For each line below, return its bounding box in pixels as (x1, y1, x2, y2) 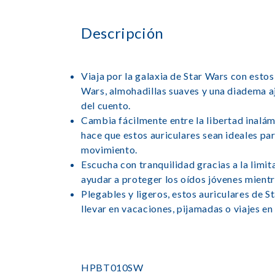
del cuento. (81, 99, 131, 111)
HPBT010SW (81, 261, 144, 273)
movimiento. (81, 144, 138, 155)
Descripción (81, 24, 165, 42)
